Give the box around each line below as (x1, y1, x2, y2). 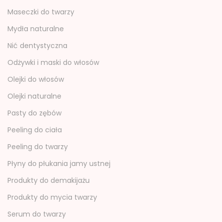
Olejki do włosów (7, 74, 64, 84)
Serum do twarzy (7, 209, 66, 219)
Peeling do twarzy (7, 141, 68, 152)
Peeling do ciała (7, 124, 62, 135)
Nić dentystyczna (7, 40, 67, 51)
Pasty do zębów (7, 108, 61, 118)
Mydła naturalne (7, 23, 64, 34)
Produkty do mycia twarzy (7, 192, 97, 202)
